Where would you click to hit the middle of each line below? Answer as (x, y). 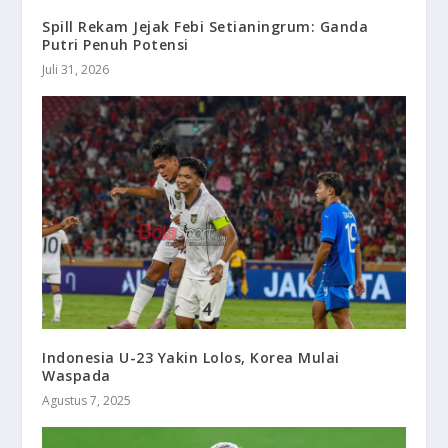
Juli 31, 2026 (76, 69)
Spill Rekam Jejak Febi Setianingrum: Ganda (205, 26)
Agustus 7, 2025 (87, 400)
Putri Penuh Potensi (115, 44)
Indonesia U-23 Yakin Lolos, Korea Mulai (191, 357)
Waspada (76, 375)
